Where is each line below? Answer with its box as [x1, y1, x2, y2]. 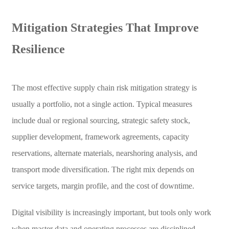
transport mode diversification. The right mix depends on [11, 165, 194, 174]
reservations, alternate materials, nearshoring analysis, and [11, 148, 197, 157]
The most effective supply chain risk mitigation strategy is [11, 83, 197, 92]
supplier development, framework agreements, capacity [11, 132, 189, 141]
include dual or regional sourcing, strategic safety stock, [11, 116, 190, 125]
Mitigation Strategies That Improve [11, 20, 199, 34]
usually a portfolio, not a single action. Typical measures [11, 99, 192, 108]
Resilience [11, 42, 65, 56]
